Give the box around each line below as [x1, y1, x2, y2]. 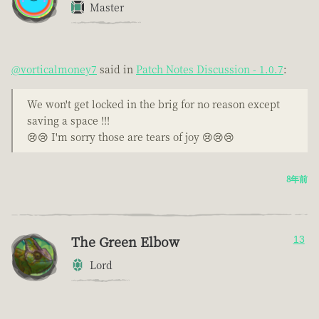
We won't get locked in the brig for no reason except [27, 97, 280, 112]
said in [97, 62, 136, 77]
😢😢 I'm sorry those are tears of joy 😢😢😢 [27, 130, 234, 145]
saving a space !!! [27, 113, 110, 128]
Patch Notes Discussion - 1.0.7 [136, 62, 283, 77]
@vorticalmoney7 [11, 62, 97, 77]
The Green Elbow [71, 232, 179, 251]
